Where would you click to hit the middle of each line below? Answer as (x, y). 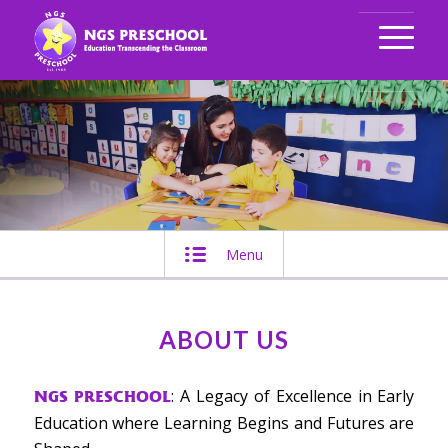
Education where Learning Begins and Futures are (224, 423)
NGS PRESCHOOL (102, 396)
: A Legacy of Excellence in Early (293, 396)
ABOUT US (223, 339)
